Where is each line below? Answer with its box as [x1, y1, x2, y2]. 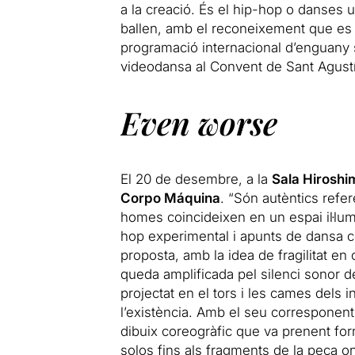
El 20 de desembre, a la [120, 170, 272, 187]
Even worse [120, 101, 277, 143]
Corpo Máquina [120, 189, 220, 206]
